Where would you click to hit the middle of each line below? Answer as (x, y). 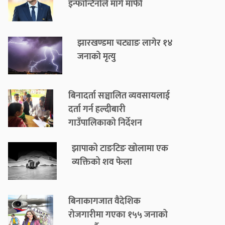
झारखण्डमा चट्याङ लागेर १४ (125, 43)
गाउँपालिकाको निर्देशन (105, 123)
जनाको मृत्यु (96, 57)
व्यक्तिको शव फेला (102, 162)
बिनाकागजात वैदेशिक (104, 202)
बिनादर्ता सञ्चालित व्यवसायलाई (119, 96)
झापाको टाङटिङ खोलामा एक (120, 149)
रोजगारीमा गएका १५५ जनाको (118, 215)
